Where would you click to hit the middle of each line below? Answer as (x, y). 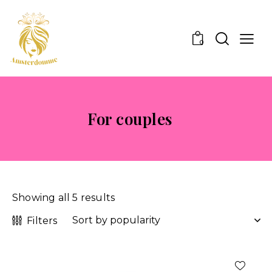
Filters (42, 220)
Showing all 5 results (64, 197)
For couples (130, 118)
